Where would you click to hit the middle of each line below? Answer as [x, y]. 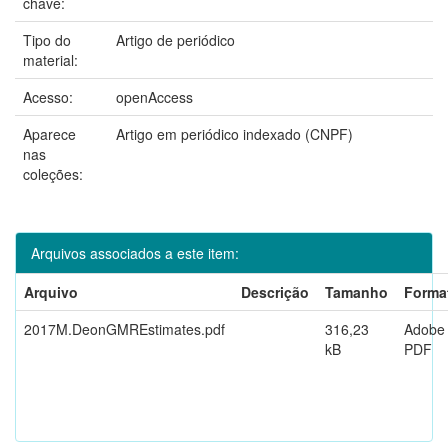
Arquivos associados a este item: [135, 252]
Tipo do [47, 39]
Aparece [49, 133]
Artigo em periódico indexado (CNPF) [234, 133]
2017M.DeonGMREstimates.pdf [124, 328]
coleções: [53, 173]
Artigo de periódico [175, 39]
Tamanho [356, 291]
